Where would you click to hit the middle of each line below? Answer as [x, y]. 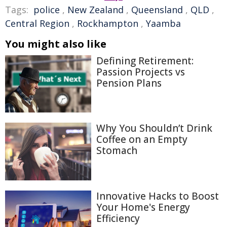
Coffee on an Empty [142, 140]
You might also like [56, 44]
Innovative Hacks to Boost [158, 196]
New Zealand [96, 10]
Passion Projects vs [141, 72]
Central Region [37, 23]
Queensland [157, 10]
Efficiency [118, 218]
